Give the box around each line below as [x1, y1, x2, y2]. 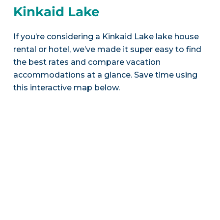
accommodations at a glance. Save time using [13, 70, 197, 80]
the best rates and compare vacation [13, 57, 161, 67]
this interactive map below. [13, 82, 120, 92]
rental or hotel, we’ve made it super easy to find [13, 44, 201, 54]
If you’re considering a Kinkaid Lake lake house [13, 31, 199, 41]
